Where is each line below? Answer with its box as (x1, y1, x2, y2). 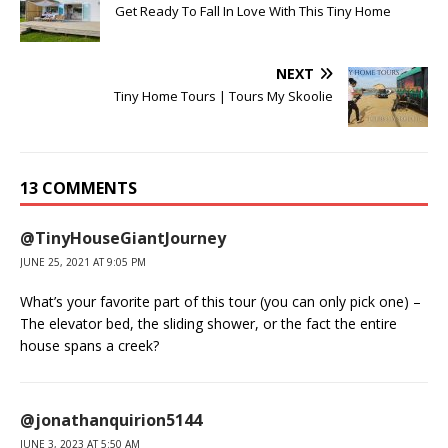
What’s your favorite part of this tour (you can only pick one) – (20, 292, 421, 312)
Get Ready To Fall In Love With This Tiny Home (115, 2, 391, 21)
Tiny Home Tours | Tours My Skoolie (114, 87, 333, 106)
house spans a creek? (20, 336, 159, 356)
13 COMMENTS (20, 177, 137, 200)
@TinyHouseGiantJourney (20, 227, 226, 250)
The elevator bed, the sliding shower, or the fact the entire (20, 314, 397, 334)
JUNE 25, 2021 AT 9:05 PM (20, 255, 146, 270)
